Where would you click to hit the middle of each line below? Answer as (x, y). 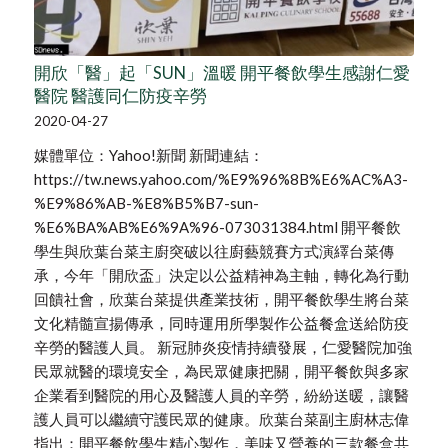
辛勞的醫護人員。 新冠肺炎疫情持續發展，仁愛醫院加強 (222, 346)
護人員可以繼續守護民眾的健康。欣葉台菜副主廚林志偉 (221, 418)
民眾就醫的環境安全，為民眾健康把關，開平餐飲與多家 (221, 370)
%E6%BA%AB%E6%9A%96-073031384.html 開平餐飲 (217, 226)
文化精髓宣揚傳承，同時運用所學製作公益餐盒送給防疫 (221, 322)
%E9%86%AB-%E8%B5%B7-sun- (146, 202)
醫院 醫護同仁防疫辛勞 (120, 95)
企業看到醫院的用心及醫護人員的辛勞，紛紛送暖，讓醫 (221, 394)
